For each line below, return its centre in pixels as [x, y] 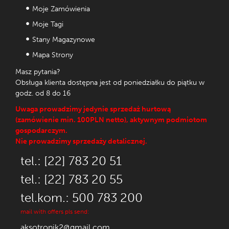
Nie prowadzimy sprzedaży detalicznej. [81, 141]
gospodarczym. [41, 130]
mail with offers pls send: [55, 211]
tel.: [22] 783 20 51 [71, 161]
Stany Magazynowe [64, 39]
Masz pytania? [38, 72]
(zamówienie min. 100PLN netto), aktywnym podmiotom [111, 120]
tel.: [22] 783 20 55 [72, 179]
